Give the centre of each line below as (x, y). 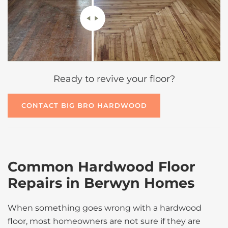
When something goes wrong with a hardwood (105, 208)
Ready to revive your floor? (114, 79)
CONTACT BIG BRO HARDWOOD (84, 106)
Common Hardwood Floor (102, 166)
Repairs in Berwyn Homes (101, 183)
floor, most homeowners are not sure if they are (104, 221)
